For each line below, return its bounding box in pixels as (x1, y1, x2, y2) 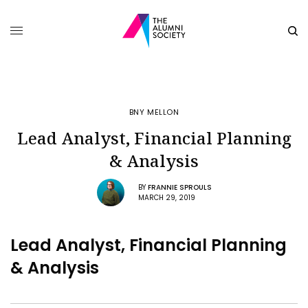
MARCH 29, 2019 (137, 192, 195, 203)
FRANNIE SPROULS (147, 181, 212, 192)
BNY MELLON (129, 107, 179, 118)
